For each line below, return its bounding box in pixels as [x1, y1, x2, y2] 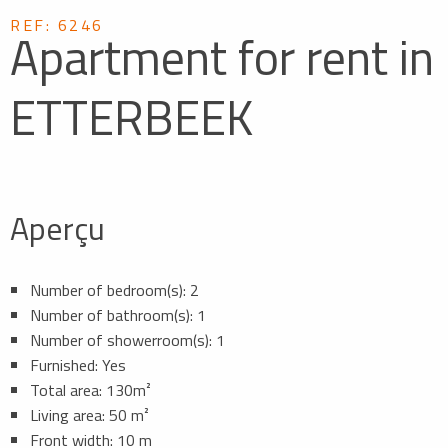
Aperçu [10, 203, 105, 252]
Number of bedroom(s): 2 [30, 277, 199, 302]
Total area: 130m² [30, 377, 151, 402]
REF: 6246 [10, 12, 104, 37]
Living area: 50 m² [30, 402, 149, 427]
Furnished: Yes [30, 352, 126, 377]
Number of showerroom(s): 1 [30, 327, 225, 352]
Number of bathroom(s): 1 [30, 302, 206, 327]
